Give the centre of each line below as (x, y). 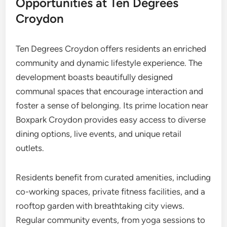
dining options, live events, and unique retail (99, 134)
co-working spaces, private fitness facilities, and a (111, 192)
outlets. (30, 148)
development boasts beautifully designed (94, 77)
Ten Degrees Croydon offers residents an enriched (111, 49)
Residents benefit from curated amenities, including (113, 177)
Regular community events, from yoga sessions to (111, 220)
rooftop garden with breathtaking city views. (100, 206)
